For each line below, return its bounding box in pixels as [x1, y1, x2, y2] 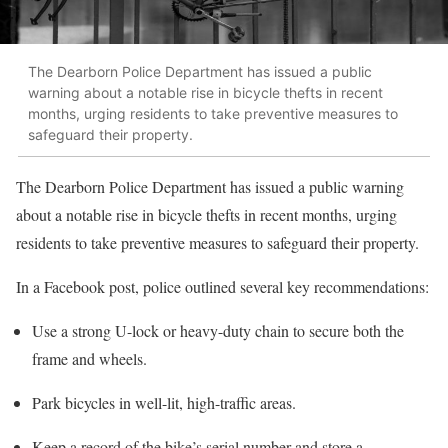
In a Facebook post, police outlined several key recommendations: [16, 275, 429, 297]
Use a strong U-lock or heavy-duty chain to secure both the [32, 319, 404, 341]
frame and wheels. [32, 347, 147, 369]
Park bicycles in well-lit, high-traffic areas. [32, 391, 296, 413]
